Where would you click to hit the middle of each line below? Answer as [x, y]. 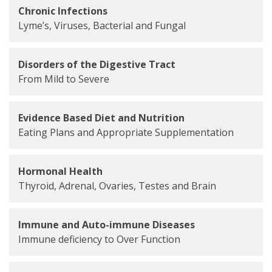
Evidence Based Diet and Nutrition [101, 117]
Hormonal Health [60, 171]
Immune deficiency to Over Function [99, 239]
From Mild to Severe [64, 79]
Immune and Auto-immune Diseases [107, 224]
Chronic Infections [63, 11]
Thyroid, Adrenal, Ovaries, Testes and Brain [117, 185]
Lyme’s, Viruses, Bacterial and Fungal [102, 25]
